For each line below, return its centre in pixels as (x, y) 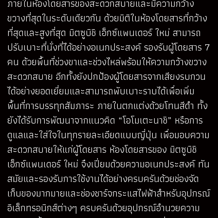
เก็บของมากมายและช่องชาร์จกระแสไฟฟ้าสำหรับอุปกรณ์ (109, 193)
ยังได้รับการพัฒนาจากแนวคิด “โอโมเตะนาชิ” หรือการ (105, 120)
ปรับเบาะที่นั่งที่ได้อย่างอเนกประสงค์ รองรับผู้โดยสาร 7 (109, 47)
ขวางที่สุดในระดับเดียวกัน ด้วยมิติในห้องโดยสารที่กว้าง (107, 18)
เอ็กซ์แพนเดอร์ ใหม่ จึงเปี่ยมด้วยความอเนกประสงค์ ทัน (109, 164)
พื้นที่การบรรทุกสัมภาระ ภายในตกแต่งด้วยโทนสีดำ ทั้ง (108, 105)
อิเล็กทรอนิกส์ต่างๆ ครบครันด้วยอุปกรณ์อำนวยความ (104, 208)
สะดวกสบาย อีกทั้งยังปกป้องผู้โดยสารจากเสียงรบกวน (107, 76)
